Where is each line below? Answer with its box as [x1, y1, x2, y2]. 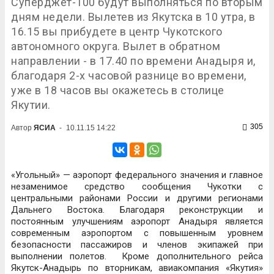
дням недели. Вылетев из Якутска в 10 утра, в [11, 10, 255, 23]
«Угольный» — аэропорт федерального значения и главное [11, 169, 263, 180]
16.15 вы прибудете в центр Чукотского [11, 25, 223, 38]
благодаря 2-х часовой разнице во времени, [11, 69, 246, 82]
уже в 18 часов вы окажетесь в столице [11, 84, 224, 97]
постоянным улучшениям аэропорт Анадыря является [11, 216, 263, 227]
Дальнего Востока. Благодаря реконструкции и [11, 204, 263, 215]
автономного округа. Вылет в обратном [11, 40, 220, 53]
